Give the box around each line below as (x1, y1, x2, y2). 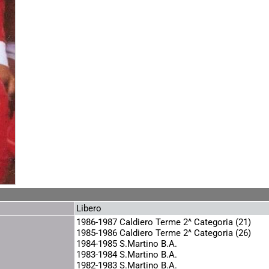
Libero (76, 203, 101, 214)
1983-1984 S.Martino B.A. (76, 249, 177, 260)
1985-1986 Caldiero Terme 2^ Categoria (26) (76, 228, 251, 238)
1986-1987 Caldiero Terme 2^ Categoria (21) (76, 217, 251, 228)
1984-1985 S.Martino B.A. (76, 238, 177, 249)
